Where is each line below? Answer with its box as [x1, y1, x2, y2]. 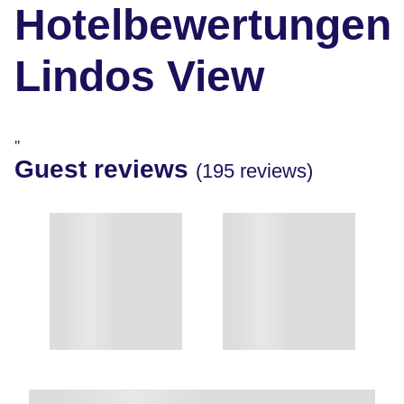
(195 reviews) [196, 159, 313, 182]
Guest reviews [14, 154, 196, 183]
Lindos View [14, 51, 264, 100]
